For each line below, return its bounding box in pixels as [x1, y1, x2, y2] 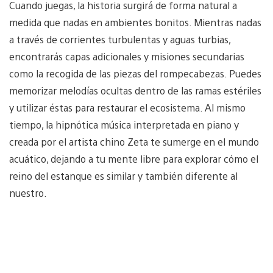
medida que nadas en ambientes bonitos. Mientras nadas [9, 16, 261, 29]
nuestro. [9, 186, 47, 200]
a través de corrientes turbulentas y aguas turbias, [9, 33, 230, 46]
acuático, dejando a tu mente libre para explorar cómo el [9, 152, 258, 166]
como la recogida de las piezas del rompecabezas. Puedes [9, 67, 261, 80]
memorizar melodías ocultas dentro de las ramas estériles [9, 84, 261, 97]
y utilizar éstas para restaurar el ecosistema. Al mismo [9, 101, 246, 115]
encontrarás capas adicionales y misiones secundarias [9, 50, 244, 63]
